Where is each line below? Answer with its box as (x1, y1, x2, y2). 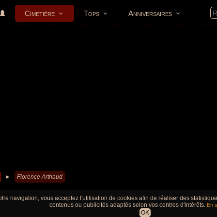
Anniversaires (128, 9, 172, 17)
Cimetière (25, 9, 55, 17)
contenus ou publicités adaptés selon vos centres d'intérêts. (49, 201, 207, 208)
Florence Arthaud (17, 173, 62, 180)
